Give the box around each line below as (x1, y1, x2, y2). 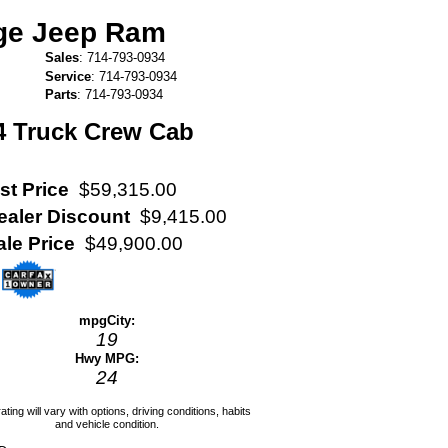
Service (45, 68, 92, 84)
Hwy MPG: (75, 350, 140, 366)
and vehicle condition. (55, 417, 160, 430)
